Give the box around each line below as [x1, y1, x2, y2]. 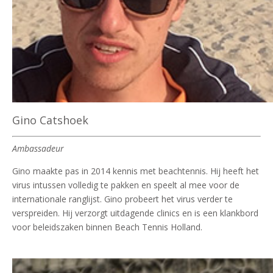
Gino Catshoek [12, 112, 88, 127]
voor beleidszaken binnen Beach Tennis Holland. [12, 221, 202, 233]
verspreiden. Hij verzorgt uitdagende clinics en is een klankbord [12, 207, 258, 219]
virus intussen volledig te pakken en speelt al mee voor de [12, 179, 239, 191]
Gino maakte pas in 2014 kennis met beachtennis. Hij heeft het [12, 165, 259, 177]
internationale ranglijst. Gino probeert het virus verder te [12, 193, 233, 205]
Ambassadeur [12, 142, 64, 154]
